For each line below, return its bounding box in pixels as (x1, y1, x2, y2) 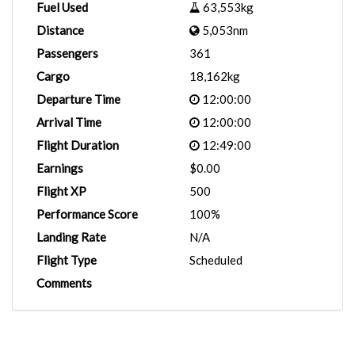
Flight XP (36, 184, 86, 198)
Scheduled (189, 253, 242, 267)
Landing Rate (36, 230, 106, 244)
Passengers (36, 46, 98, 60)
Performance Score (36, 207, 138, 221)
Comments (36, 276, 92, 290)
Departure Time (36, 92, 120, 106)
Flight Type (36, 253, 97, 267)
